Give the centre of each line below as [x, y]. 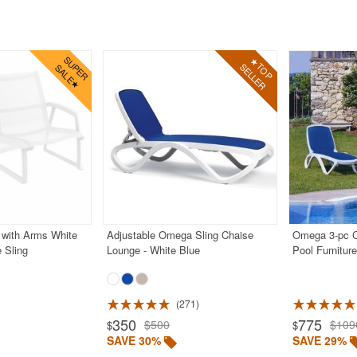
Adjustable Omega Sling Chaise [180, 235]
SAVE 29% [319, 341]
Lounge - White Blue [153, 250]
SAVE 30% [133, 341]
